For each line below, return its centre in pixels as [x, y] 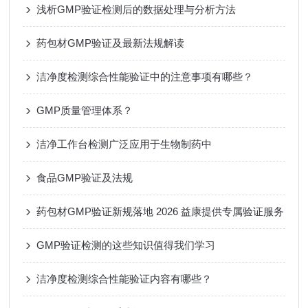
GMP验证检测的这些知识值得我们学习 [126, 245]
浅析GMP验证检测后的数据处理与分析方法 [136, 9]
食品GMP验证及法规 [85, 178]
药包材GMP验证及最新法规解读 [111, 43]
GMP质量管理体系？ [85, 110]
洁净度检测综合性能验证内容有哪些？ [124, 279]
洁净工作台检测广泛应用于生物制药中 [124, 144]
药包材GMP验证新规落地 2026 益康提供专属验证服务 [161, 211]
